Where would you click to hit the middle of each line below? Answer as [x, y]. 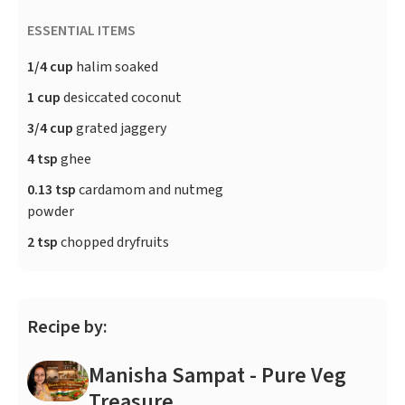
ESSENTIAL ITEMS [81, 31]
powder [51, 212]
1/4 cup [50, 67]
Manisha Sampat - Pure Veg [217, 376]
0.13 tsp [52, 190]
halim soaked [116, 67]
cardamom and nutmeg [150, 190]
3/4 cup [50, 129]
